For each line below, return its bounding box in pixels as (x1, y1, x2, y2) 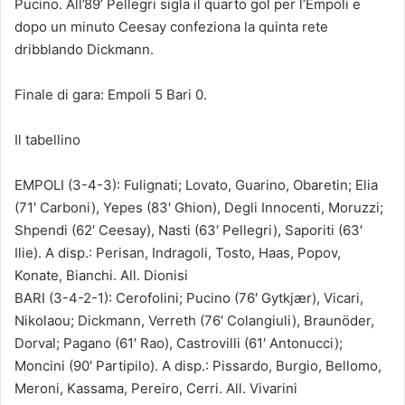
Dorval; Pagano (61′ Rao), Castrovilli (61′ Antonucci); (14, 334, 343, 352)
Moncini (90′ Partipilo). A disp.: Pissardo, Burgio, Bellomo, (14, 356, 381, 374)
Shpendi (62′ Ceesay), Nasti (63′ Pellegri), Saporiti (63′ (14, 221, 363, 239)
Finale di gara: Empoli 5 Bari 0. (14, 85, 207, 103)
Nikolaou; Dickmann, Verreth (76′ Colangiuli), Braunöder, (14, 311, 374, 329)
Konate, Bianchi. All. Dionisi (14, 266, 188, 284)
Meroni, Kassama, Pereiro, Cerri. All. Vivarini (14, 379, 297, 397)
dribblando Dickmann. (14, 40, 154, 58)
